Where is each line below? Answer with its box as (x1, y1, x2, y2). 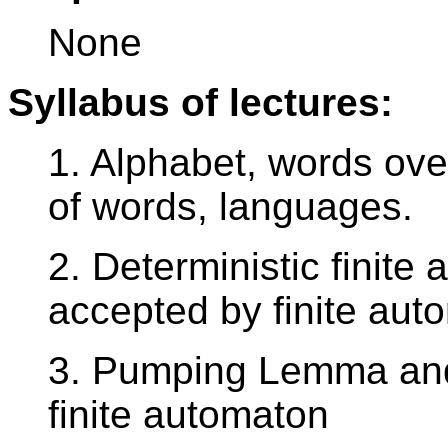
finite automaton (48, 393, 329, 437)
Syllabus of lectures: (8, 81, 393, 125)
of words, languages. (48, 185, 413, 229)
